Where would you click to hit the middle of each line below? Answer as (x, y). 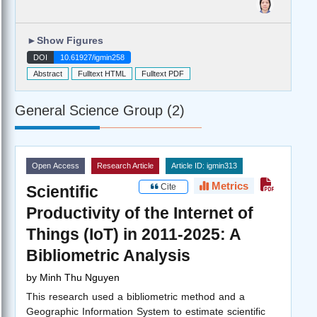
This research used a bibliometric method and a (136, 296)
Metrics (229, 185)
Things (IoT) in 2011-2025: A (133, 234)
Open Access (56, 165)
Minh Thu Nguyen (80, 277)
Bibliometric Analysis (108, 255)
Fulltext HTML (102, 74)
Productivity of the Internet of (140, 213)
